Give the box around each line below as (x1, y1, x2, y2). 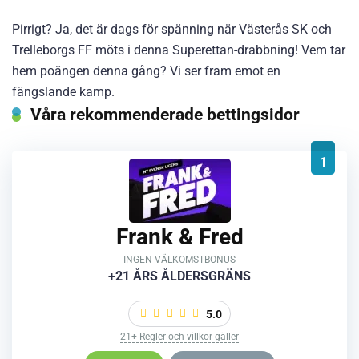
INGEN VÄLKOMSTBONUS (123, 253, 236, 265)
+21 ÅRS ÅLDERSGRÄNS (108, 268, 251, 284)
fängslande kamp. (12, 83, 115, 99)
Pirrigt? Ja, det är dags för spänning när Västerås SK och (12, 21, 332, 37)
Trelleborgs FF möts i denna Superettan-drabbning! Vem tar (12, 42, 345, 58)
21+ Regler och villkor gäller (120, 330, 239, 342)
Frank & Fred (115, 223, 244, 250)
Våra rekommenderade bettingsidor (30, 103, 300, 124)
